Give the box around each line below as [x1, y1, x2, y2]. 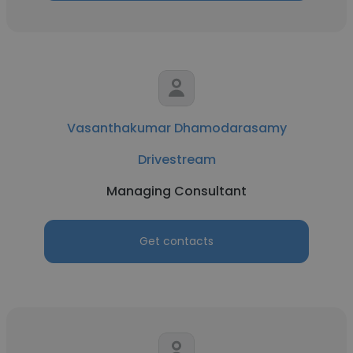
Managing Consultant [106, 182, 247, 200]
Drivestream [137, 150, 216, 169]
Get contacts [139, 233, 214, 249]
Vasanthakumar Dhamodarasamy [66, 119, 287, 137]
